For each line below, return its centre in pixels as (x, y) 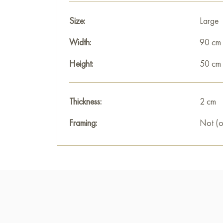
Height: (81, 63)
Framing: (83, 123)
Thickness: (85, 101)
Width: (80, 42)
